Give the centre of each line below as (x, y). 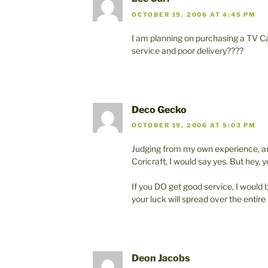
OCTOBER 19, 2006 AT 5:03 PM (194, 125)
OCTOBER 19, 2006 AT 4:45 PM (194, 14)
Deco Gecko (159, 109)
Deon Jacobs (161, 258)
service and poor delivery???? (188, 50)
